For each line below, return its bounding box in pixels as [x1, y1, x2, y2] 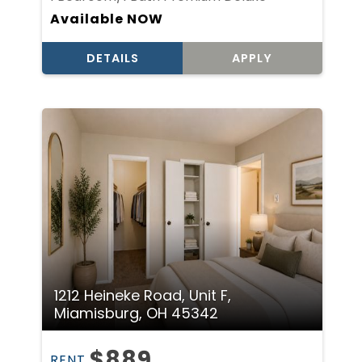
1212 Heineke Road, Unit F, [54, 285, 232, 306]
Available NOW [50, 9, 164, 28]
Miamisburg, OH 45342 [54, 303, 219, 324]
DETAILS [86, 49, 139, 66]
